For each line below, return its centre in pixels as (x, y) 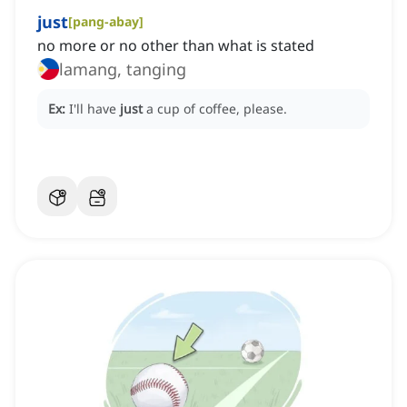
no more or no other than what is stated (176, 46)
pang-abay (106, 22)
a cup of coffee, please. (217, 109)
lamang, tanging (123, 69)
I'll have (94, 109)
